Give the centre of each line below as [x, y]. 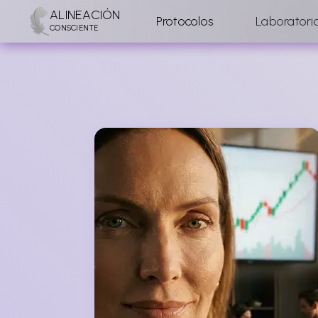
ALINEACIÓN [85, 15]
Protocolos [185, 21]
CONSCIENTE [74, 28]
